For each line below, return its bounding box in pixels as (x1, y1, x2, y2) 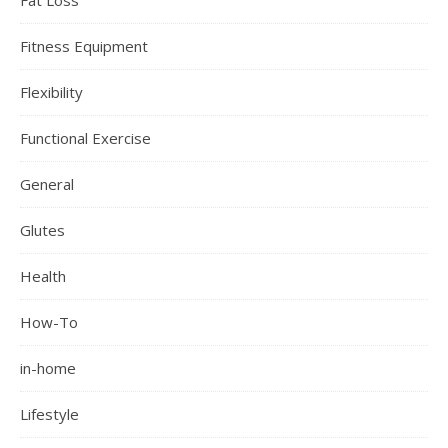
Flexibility (20, 81, 83, 102)
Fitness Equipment (20, 35, 148, 56)
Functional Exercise (20, 127, 151, 148)
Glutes (20, 219, 65, 240)
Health (20, 265, 66, 286)
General (20, 173, 74, 194)
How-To (20, 311, 78, 332)
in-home (20, 357, 76, 378)
